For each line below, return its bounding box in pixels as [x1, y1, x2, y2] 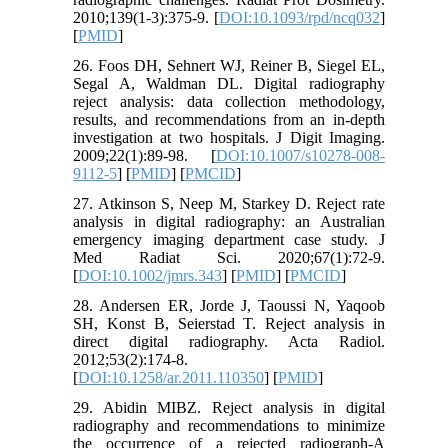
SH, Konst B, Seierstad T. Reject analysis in [73, 315, 385, 333]
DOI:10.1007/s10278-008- [215, 147, 385, 165]
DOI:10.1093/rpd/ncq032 [218, 9, 380, 27]
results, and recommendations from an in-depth [73, 111, 385, 129]
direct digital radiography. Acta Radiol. [73, 333, 385, 351]
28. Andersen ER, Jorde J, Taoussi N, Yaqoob [73, 297, 385, 315]
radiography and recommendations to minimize [73, 417, 385, 435]
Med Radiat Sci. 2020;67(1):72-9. [73, 249, 385, 267]
